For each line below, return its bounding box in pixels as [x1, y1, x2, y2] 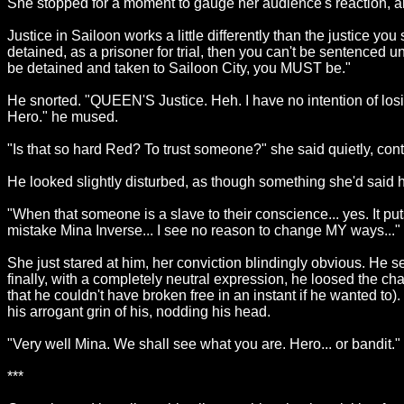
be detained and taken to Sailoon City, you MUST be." [7, 60, 351, 76]
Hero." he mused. [7, 109, 118, 124]
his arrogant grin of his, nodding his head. [7, 304, 271, 319]
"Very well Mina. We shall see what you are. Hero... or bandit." [7, 336, 400, 352]
